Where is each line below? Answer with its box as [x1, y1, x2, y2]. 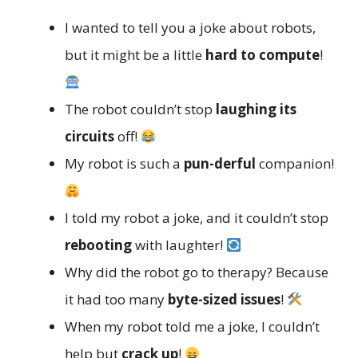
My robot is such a [65, 154, 184, 173]
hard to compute [205, 46, 320, 65]
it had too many [65, 290, 168, 309]
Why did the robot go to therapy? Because [65, 263, 328, 282]
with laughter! [132, 236, 226, 255]
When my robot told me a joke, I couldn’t [65, 317, 320, 336]
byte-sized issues [168, 290, 280, 309]
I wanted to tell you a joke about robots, [65, 18, 316, 38]
